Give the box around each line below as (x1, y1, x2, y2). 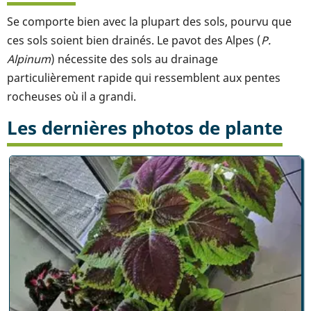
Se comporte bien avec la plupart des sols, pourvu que (7, 13, 292, 29)
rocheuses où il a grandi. (7, 88, 136, 104)
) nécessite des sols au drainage (51, 51, 218, 67)
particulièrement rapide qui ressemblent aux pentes (7, 69, 280, 85)
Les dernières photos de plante (7, 115, 283, 140)
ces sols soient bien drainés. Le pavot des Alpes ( (7, 32, 261, 48)
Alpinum (7, 51, 51, 67)
